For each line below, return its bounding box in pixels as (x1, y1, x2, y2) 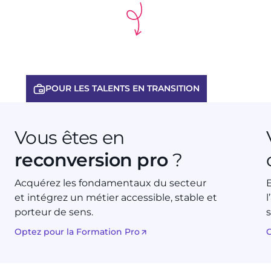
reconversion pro (15, 149, 168, 172)
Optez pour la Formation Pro (15, 226, 140, 238)
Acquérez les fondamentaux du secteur (15, 177, 206, 189)
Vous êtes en (15, 126, 125, 149)
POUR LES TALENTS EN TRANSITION (45, 83, 200, 94)
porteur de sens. (15, 206, 93, 218)
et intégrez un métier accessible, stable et (15, 192, 217, 204)
